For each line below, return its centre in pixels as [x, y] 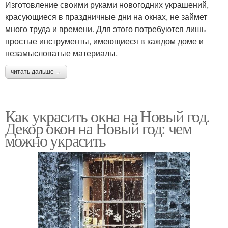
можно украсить [55, 140]
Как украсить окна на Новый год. [107, 116]
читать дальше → [36, 72]
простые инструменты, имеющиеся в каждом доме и [104, 41]
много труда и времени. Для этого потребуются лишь [105, 28]
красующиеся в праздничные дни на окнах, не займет [106, 16]
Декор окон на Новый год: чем [98, 128]
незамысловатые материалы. [61, 53]
